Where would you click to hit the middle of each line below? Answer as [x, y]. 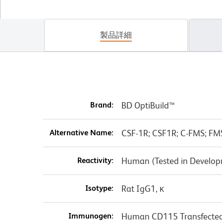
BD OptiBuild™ [148, 106]
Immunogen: [91, 216]
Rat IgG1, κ [142, 189]
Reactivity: [95, 161]
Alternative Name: [81, 133]
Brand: [102, 105]
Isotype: [99, 188]
